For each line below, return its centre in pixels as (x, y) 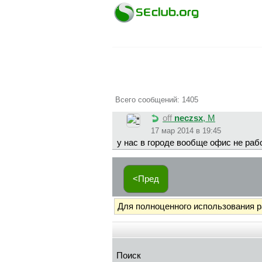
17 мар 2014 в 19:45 (186, 131)
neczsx (189, 118)
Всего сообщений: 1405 (157, 99)
